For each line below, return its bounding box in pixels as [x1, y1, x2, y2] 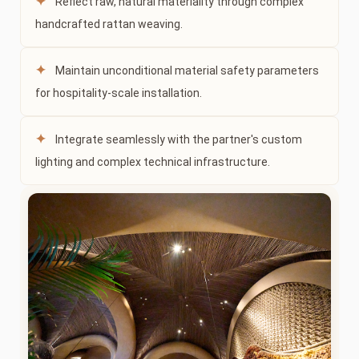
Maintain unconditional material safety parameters [55, 64, 319, 77]
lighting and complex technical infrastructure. [35, 155, 270, 168]
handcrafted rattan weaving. [35, 18, 183, 30]
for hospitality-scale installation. [35, 87, 202, 99]
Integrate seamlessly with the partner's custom [55, 133, 302, 146]
